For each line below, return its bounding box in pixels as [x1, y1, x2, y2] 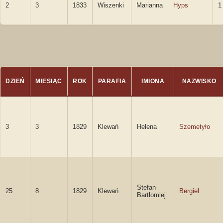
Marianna [136, 1, 163, 9]
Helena [137, 123, 157, 130]
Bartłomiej [137, 191, 166, 199]
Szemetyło [179, 123, 210, 130]
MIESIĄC [35, 78, 62, 85]
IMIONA [141, 78, 164, 85]
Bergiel [179, 187, 199, 195]
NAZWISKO [182, 78, 217, 85]
